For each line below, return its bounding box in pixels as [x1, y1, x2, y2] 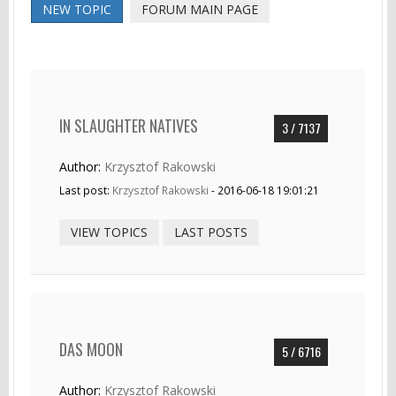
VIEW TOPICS [71, 224, 148, 240]
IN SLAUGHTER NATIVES [59, 114, 198, 137]
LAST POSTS [174, 224, 247, 240]
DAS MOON [59, 338, 123, 361]
